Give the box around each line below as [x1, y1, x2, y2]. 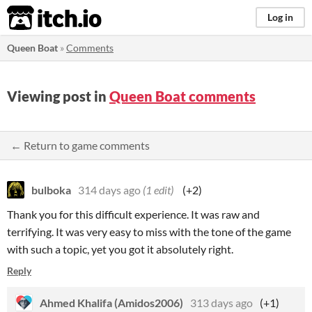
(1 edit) [143, 183, 173, 196]
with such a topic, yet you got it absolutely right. [7, 242, 233, 256]
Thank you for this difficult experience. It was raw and [7, 208, 260, 221]
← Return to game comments [10, 139, 150, 152]
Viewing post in [7, 88, 109, 104]
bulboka [31, 183, 71, 196]
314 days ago [78, 183, 141, 196]
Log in [267, 11, 293, 23]
